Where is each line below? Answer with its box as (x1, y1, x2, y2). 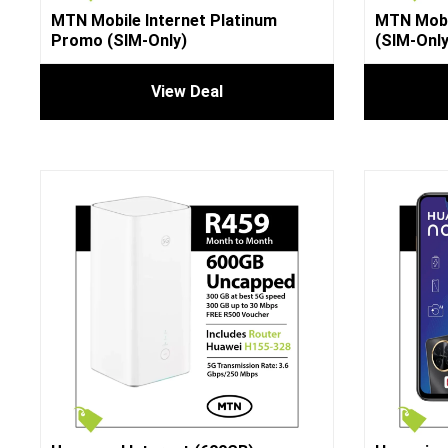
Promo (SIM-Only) (51, 30, 187, 50)
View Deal (150, 81, 223, 101)
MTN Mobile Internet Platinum (51, 10, 277, 30)
